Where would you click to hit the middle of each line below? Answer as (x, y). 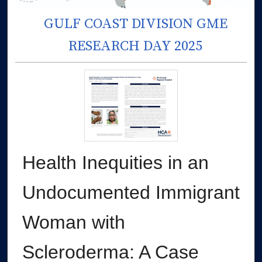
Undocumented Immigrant (131, 192)
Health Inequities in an (116, 162)
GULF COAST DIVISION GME (135, 24)
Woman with (74, 222)
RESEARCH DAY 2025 (136, 46)
